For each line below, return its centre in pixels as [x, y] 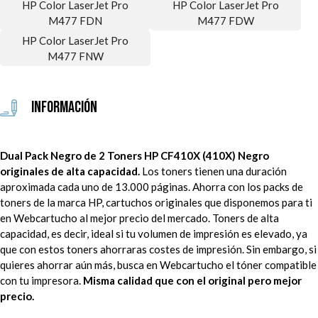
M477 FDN [75, 20]
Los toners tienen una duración [213, 171]
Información [64, 108]
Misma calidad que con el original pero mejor [192, 281]
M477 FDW [226, 20]
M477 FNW [75, 56]
